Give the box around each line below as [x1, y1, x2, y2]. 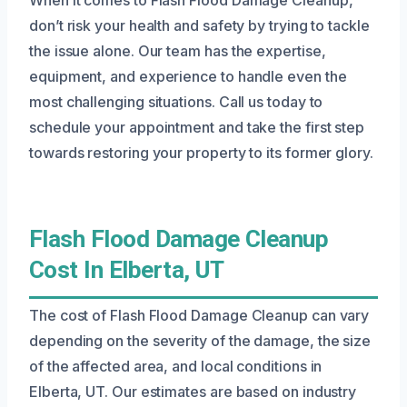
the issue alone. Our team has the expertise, [29, 41, 326, 60]
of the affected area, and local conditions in [29, 356, 323, 375]
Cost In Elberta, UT [29, 255, 224, 283]
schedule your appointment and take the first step [29, 117, 365, 136]
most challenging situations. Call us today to [29, 92, 323, 111]
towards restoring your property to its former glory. [29, 143, 373, 162]
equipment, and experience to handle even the [29, 66, 347, 85]
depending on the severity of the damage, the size [29, 331, 372, 350]
